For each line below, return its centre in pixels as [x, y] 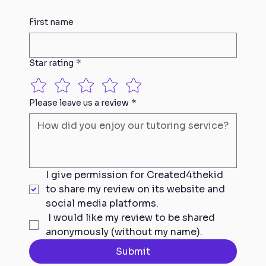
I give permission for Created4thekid [134, 175]
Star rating [51, 63]
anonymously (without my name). [124, 232]
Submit [133, 251]
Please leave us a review [79, 102]
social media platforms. [102, 203]
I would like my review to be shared [130, 217]
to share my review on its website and [135, 189]
